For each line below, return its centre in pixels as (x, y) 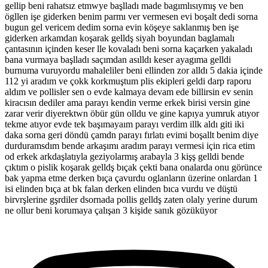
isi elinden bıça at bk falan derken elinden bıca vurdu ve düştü (121, 189)
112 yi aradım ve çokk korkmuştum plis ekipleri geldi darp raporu (128, 81)
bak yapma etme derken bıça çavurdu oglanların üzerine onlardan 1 (131, 178)
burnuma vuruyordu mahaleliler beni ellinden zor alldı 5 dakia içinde (134, 71)
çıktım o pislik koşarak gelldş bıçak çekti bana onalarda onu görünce (133, 167)
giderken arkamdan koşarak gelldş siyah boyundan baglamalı (120, 38)
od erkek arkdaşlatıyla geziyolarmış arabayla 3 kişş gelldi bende (124, 157)
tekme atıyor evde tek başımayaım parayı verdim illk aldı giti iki (124, 124)
